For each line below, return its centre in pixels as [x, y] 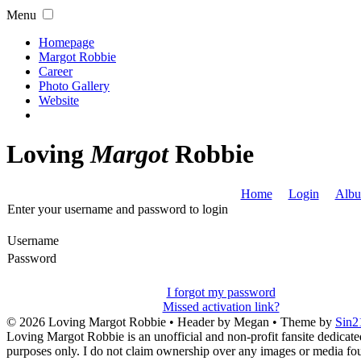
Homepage [66, 42]
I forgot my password [221, 292]
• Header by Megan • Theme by [251, 322]
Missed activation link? [221, 306]
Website [59, 100]
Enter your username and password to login [118, 209]
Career [56, 71]
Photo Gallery [74, 86]
